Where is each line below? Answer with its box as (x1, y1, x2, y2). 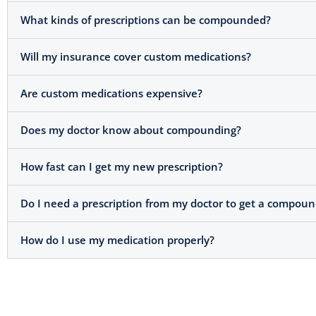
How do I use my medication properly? (20, 233, 214, 248)
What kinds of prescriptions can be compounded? (20, 13, 271, 28)
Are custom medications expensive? (20, 86, 202, 101)
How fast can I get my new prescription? (20, 159, 223, 174)
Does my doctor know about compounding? (20, 123, 241, 138)
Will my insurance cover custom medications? (20, 49, 251, 64)
